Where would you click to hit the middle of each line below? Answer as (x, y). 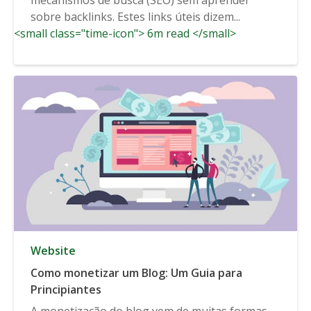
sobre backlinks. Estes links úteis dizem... (135, 16)
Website (53, 250)
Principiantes (66, 289)
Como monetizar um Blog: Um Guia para (136, 272)
